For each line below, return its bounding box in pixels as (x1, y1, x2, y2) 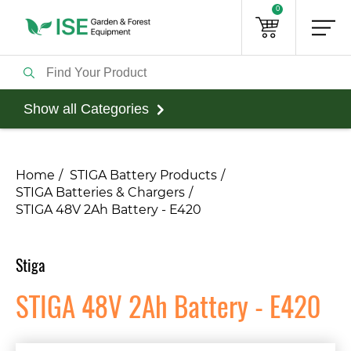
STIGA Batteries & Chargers (16, 186, 185, 199)
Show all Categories (24, 100, 149, 117)
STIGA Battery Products (70, 169, 217, 182)
